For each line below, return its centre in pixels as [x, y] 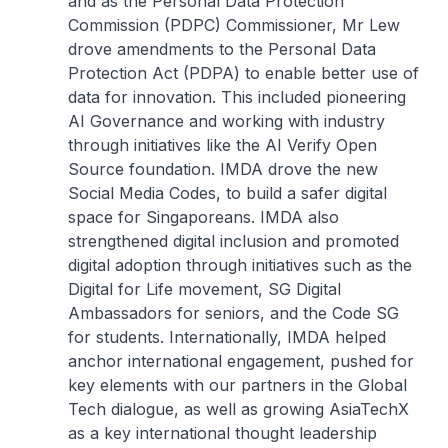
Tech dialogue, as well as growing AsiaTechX [238, 409]
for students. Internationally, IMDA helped [227, 337]
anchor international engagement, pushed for [241, 361]
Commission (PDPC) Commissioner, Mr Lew [234, 25]
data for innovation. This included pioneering [237, 97]
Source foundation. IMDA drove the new [223, 169]
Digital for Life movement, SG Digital [204, 289]
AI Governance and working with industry [226, 121]
